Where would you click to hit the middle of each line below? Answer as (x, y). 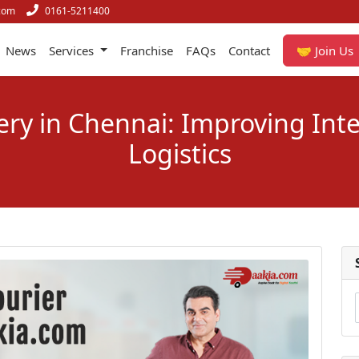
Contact (250, 50)
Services (73, 50)
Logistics (179, 153)
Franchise (147, 50)
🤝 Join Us (327, 50)
